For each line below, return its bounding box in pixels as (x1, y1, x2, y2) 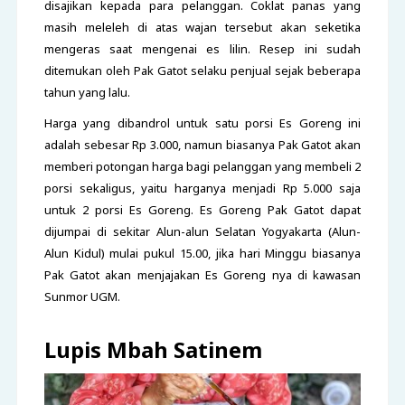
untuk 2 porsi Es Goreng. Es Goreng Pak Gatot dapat (43, 201, 362, 218)
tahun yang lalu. (43, 83, 133, 100)
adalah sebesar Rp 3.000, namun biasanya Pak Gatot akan (43, 136, 362, 153)
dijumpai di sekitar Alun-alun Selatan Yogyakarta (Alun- (43, 222, 362, 240)
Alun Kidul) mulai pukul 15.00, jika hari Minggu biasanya (43, 244, 362, 261)
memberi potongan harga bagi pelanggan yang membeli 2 (43, 157, 362, 174)
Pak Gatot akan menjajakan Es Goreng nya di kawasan (43, 266, 362, 283)
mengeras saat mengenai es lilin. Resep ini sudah (43, 40, 362, 57)
